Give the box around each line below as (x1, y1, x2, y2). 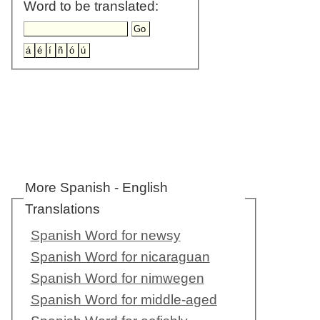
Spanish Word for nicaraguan (30, 249, 210, 265)
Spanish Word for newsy (30, 228, 181, 244)
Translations (24, 201, 100, 217)
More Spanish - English (24, 180, 168, 196)
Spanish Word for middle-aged (30, 292, 217, 308)
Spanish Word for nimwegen (30, 271, 204, 286)
